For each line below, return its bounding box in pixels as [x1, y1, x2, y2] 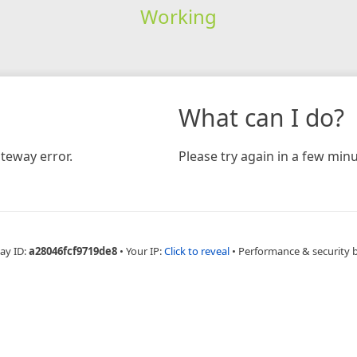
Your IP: [125, 243, 164, 258]
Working [139, 2, 217, 29]
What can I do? [178, 100, 344, 134]
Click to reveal [163, 243, 229, 258]
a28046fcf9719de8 [28, 243, 117, 258]
